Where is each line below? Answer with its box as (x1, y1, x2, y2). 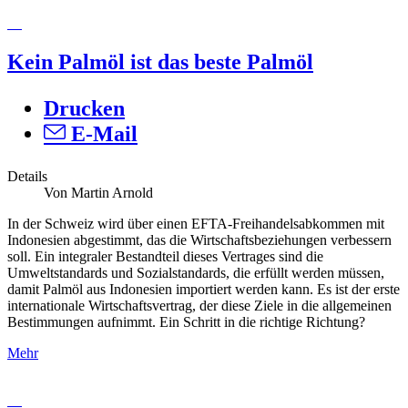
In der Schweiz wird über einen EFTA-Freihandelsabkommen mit (7, 215, 384, 231)
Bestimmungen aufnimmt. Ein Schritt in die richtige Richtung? (7, 313, 365, 330)
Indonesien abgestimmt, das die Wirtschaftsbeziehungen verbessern (7, 231, 392, 248)
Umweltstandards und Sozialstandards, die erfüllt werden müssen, (7, 264, 384, 280)
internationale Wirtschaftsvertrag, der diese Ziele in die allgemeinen (7, 297, 392, 313)
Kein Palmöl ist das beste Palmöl (7, 49, 313, 74)
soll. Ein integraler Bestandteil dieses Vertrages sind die (7, 248, 323, 264)
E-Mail (66, 121, 138, 146)
